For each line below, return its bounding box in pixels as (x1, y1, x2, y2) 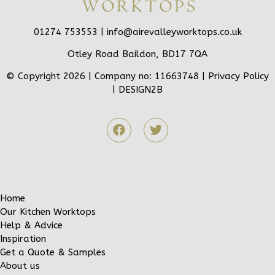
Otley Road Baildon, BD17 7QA (68, 48, 207, 60)
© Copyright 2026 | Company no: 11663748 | (6, 71, 208, 82)
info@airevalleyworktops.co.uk (106, 26, 242, 37)
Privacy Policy (208, 71, 269, 82)
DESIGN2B (118, 84, 163, 96)
